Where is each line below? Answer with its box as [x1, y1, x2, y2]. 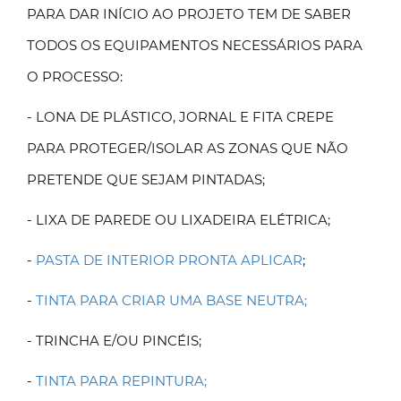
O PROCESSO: [27, 68, 123, 85]
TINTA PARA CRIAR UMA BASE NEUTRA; [36, 292, 307, 309]
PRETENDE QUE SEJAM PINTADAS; [27, 171, 265, 188]
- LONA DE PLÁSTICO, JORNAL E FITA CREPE [27, 108, 334, 125]
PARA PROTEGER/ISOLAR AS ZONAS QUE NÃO [27, 140, 348, 157]
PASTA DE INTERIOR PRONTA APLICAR [36, 252, 303, 269]
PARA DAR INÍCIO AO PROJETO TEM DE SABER [27, 5, 351, 22]
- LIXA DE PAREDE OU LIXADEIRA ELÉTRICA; [27, 211, 330, 228]
